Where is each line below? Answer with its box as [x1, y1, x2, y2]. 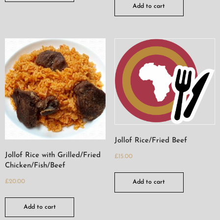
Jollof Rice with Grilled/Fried [5, 152, 101, 160]
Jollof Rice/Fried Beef [114, 137, 187, 145]
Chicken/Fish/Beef [5, 162, 65, 170]
